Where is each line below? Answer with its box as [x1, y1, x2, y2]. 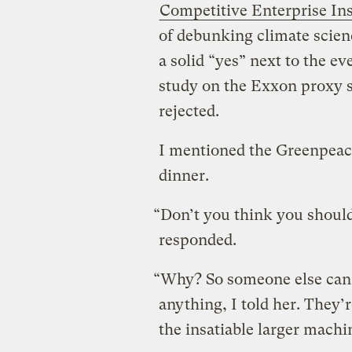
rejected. [158, 101, 219, 120]
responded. [158, 230, 236, 249]
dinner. [158, 166, 209, 185]
